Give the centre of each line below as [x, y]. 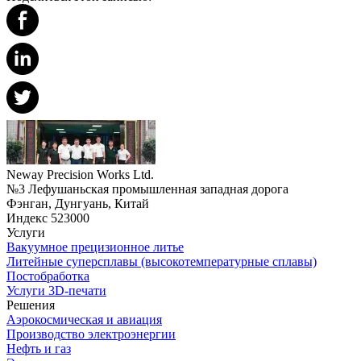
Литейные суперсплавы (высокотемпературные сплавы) [162, 262]
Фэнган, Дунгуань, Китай [78, 204]
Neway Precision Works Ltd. [80, 175]
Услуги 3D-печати [56, 291]
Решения [31, 305]
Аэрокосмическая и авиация [84, 320]
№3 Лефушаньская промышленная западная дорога [147, 189]
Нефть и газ [39, 349]
